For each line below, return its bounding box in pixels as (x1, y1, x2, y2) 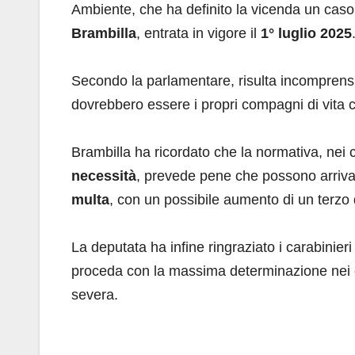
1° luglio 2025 (261, 25, 352, 42)
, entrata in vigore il (136, 25, 261, 42)
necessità (71, 168, 136, 185)
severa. (71, 287, 118, 303)
